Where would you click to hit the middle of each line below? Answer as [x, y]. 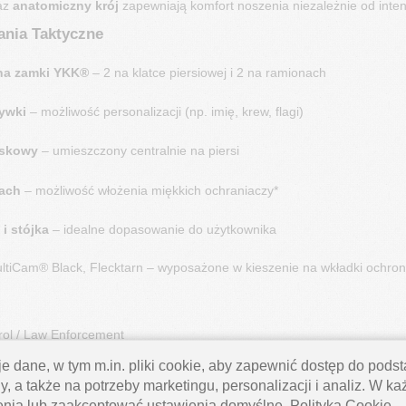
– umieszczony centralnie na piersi [138, 151]
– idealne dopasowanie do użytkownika [162, 230]
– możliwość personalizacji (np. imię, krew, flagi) [164, 111]
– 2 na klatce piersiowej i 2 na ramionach [207, 72]
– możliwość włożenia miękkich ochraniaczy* [149, 190]
